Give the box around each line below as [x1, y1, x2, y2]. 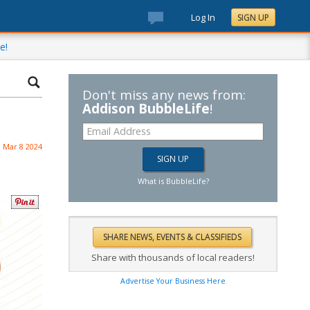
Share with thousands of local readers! [91, 251, 255, 264]
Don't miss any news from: [82, 86, 246, 103]
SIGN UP [237, 12, 269, 24]
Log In [191, 11, 215, 24]
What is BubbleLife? [137, 176, 209, 186]
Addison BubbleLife [82, 100, 210, 117]
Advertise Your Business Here [120, 276, 226, 286]
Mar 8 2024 [3, 141, 42, 152]
